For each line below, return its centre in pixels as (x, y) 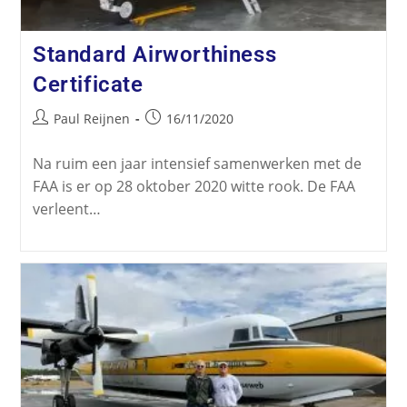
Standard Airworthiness (154, 55)
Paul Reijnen (91, 119)
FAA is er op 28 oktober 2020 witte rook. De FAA (194, 187)
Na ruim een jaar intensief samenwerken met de (197, 164)
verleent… (66, 209)
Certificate (88, 85)
